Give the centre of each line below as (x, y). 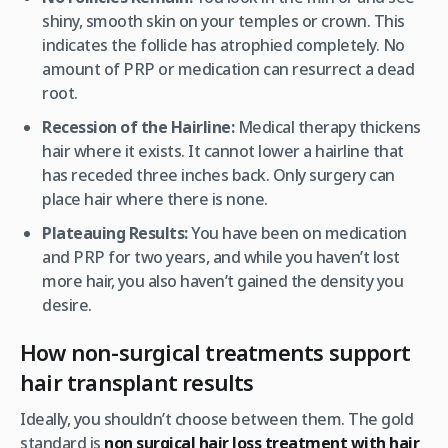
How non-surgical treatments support (215, 351)
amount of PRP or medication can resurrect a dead (228, 68)
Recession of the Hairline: (138, 126)
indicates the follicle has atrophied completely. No (223, 44)
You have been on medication (297, 232)
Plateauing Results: (115, 232)
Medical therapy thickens (327, 126)
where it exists (127, 150)
